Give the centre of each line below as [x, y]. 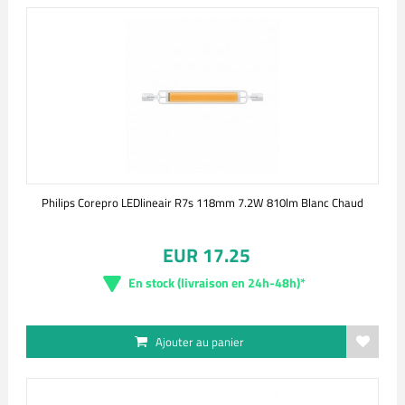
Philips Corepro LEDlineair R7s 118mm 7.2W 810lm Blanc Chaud [202, 202]
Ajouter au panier [200, 342]
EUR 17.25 [206, 255]
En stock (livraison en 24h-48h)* [217, 283]
